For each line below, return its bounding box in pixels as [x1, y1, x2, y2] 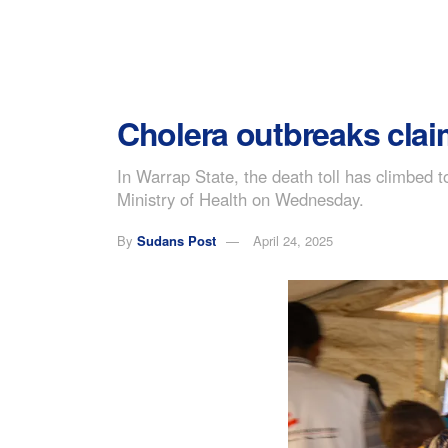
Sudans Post [137, 230, 216, 250]
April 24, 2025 [253, 230, 333, 250]
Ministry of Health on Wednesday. [117, 186, 364, 211]
